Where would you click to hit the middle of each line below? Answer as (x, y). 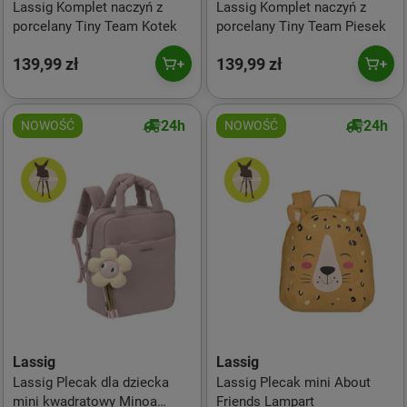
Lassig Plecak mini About (293, 382)
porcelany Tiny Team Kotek (95, 26)
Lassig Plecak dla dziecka (91, 382)
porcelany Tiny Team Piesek (301, 26)
